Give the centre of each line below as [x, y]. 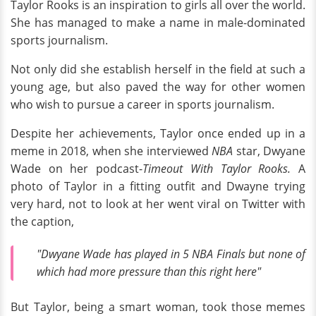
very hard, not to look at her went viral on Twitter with [158, 204]
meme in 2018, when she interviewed [111, 151]
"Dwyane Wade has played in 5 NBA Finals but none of [171, 254]
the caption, [42, 221]
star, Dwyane [271, 151]
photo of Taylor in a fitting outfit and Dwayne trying [158, 186]
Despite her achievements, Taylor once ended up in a [158, 133]
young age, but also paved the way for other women [158, 87]
